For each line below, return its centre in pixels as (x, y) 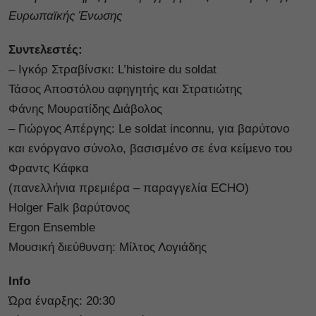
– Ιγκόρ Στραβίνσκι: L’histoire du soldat (113, 69)
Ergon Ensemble (52, 227)
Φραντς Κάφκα (49, 168)
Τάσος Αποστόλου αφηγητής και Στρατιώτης (125, 89)
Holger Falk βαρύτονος (69, 207)
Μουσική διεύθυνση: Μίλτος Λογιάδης (108, 247)
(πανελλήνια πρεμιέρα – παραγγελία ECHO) (129, 188)
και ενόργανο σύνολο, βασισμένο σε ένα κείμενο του (150, 148)
